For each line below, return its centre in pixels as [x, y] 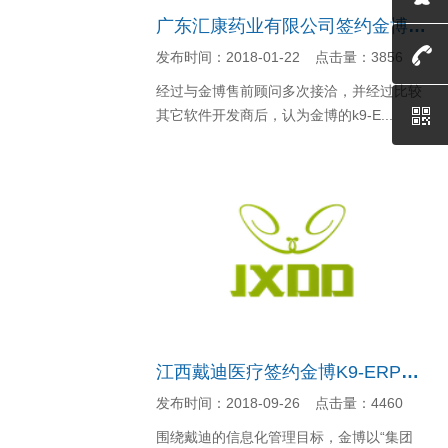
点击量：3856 [359, 57]
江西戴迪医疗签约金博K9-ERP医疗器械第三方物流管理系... [410, 372]
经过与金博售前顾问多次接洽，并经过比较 [289, 91]
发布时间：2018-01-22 [228, 57]
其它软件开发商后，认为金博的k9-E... [274, 115]
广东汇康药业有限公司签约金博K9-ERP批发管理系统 [417, 26]
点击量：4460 [359, 403]
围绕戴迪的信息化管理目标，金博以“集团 [284, 437]
